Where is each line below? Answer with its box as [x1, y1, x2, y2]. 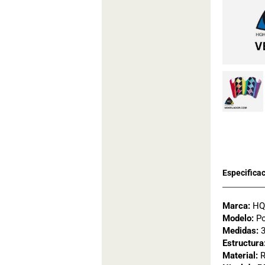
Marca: [222, 200, 250, 211]
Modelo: [222, 212, 254, 224]
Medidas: [222, 225, 258, 236]
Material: [222, 250, 260, 261]
